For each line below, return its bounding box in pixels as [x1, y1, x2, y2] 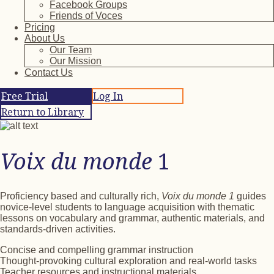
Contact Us [24, 67, 73, 78]
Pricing [24, 22, 55, 32]
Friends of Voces [50, 10, 122, 21]
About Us [24, 33, 65, 43]
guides [234, 190, 266, 201]
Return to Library [1, 105, 84, 119]
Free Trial [1, 89, 48, 103]
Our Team [50, 45, 92, 55]
